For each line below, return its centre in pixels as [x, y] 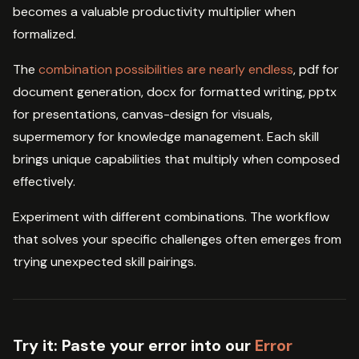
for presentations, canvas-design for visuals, [143, 115]
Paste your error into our [156, 346]
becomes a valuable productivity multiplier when [154, 12]
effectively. [44, 182]
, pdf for [316, 70]
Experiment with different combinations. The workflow [171, 217]
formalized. [44, 34]
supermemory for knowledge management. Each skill [166, 137]
